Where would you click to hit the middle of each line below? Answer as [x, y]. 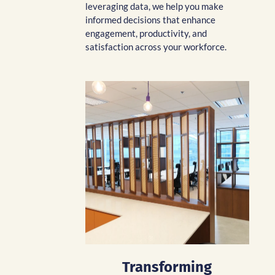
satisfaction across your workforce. [156, 46]
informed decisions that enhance [150, 19]
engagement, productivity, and [146, 33]
